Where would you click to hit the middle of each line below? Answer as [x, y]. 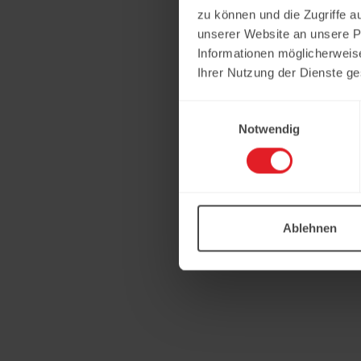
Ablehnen [310, 228]
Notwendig [269, 129]
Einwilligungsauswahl [234, 110]
